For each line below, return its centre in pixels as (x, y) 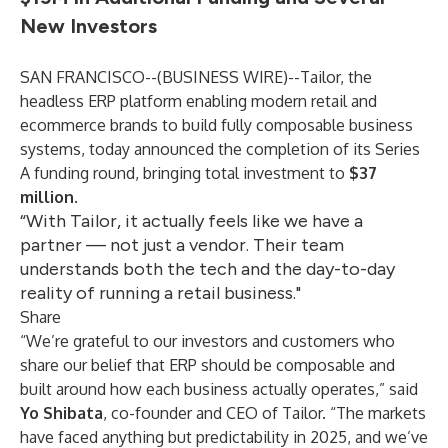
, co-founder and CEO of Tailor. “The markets (264, 413)
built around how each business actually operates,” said (219, 389)
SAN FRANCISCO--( (91, 77)
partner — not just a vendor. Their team (182, 245)
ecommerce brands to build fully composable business (216, 125)
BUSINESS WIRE (222, 77)
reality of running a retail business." (160, 293)
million (47, 197)
